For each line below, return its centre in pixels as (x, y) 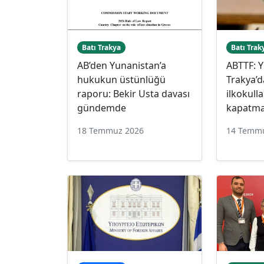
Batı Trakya (101, 47)
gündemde (102, 108)
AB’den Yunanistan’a (122, 65)
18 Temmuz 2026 (110, 130)
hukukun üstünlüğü (121, 79)
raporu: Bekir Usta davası (133, 93)
